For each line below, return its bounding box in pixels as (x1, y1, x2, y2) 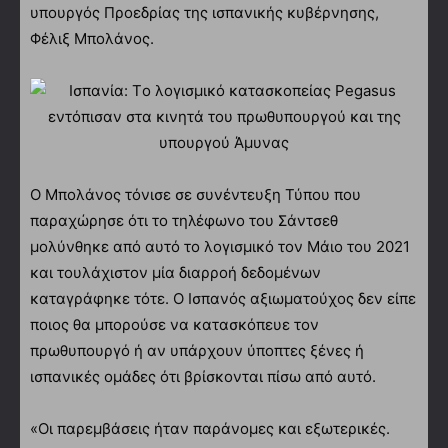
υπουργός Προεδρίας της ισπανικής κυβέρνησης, (30, 3, 379, 23)
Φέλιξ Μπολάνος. (30, 29, 154, 49)
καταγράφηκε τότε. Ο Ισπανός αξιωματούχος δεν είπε (30, 289, 416, 309)
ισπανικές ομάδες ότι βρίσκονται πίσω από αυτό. (30, 367, 376, 387)
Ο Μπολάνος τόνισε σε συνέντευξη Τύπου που (30, 185, 361, 205)
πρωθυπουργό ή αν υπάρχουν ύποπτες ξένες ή (30, 341, 364, 361)
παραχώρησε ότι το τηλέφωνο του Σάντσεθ (30, 211, 338, 231)
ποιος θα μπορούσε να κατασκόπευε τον (30, 315, 319, 335)
